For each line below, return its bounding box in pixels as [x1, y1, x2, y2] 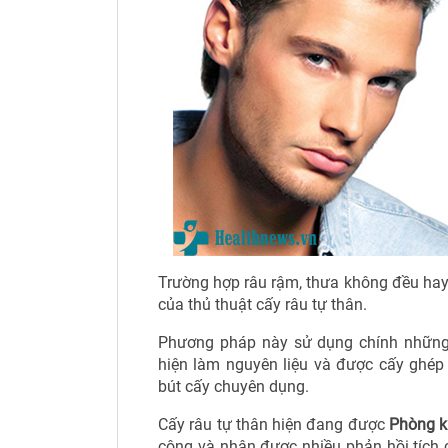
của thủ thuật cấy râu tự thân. [158, 295, 367, 314]
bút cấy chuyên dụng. [158, 377, 309, 396]
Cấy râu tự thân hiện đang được [158, 415, 385, 434]
